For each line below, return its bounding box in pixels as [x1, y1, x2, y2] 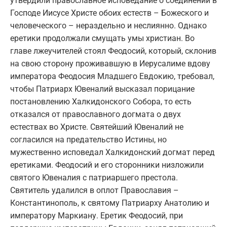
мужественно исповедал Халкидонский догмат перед [10, 147, 215, 157]
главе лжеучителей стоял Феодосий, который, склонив [10, 46, 216, 56]
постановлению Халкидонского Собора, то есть [10, 96, 192, 106]
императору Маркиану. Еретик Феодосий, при [10, 210, 183, 220]
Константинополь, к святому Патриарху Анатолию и [10, 198, 209, 208]
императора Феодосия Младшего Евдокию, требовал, [10, 71, 214, 81]
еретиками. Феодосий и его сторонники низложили [10, 160, 204, 170]
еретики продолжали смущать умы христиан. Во [10, 33, 195, 43]
